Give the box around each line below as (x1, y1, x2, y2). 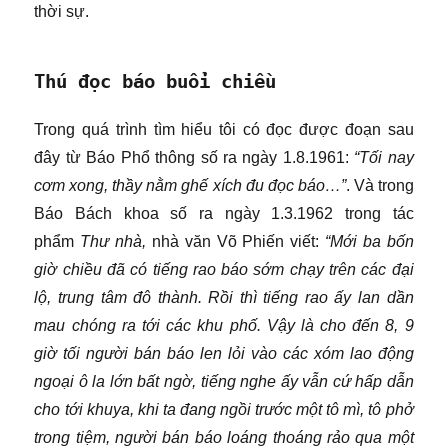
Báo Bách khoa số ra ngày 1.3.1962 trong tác (34, 204, 414, 222)
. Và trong (345, 176, 414, 194)
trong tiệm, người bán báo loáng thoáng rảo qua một (34, 428, 414, 446)
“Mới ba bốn (324, 232, 414, 250)
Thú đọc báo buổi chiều (34, 71, 277, 93)
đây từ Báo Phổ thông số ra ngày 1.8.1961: (34, 148, 349, 166)
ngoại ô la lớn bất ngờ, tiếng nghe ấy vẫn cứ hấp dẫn (34, 372, 414, 390)
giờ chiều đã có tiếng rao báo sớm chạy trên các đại (34, 260, 414, 278)
